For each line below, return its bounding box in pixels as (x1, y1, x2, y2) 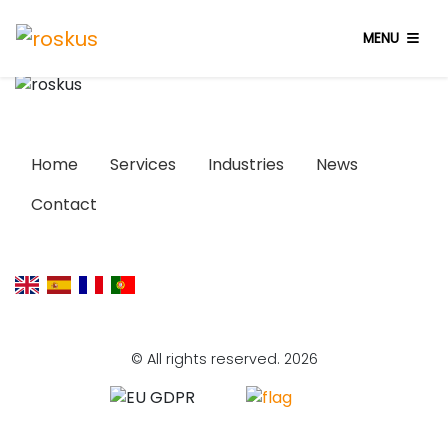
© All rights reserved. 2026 (130, 348, 318, 369)
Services (110, 152, 176, 176)
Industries (208, 152, 284, 176)
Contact (31, 192, 97, 216)
